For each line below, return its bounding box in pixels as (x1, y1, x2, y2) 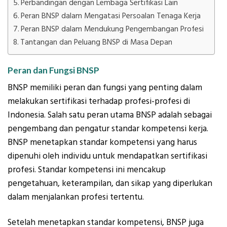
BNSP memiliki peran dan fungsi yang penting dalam (8, 82, 202, 94)
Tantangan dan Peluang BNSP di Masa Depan (20, 36, 173, 48)
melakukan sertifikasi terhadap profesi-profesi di (8, 95, 190, 108)
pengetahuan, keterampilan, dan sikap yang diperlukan (8, 177, 212, 190)
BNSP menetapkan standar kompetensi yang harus (8, 136, 197, 149)
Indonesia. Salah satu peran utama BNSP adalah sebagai (8, 109, 212, 122)
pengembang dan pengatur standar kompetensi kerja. (8, 123, 208, 135)
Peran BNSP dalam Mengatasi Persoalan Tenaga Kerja (21, 10, 201, 21)
